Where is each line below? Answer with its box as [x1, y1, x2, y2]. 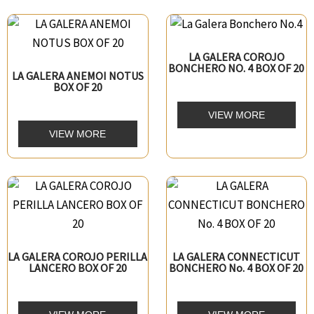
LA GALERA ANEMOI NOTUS [11, 68, 144, 83]
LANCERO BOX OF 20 [28, 260, 127, 275]
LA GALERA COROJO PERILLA [8, 249, 148, 264]
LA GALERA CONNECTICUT [172, 249, 301, 264]
